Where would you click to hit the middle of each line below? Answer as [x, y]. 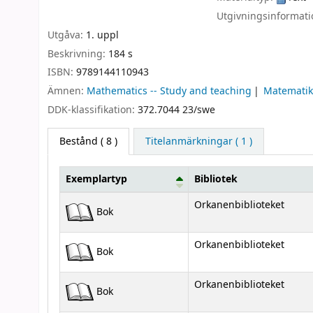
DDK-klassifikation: [93, 110]
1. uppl [102, 35]
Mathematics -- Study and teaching [169, 92]
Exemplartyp [96, 179]
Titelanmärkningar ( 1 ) [198, 141]
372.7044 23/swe [176, 110]
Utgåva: [67, 35]
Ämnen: [67, 92]
